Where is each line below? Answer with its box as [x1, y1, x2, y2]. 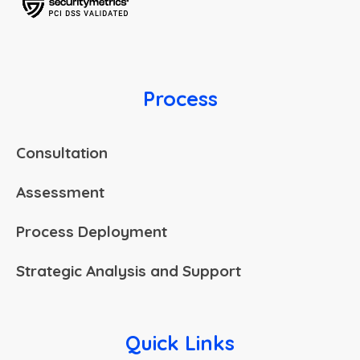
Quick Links [125, 329, 235, 355]
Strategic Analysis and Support [16, 260, 241, 280]
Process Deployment [16, 221, 167, 241]
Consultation [16, 142, 108, 162]
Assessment [16, 182, 104, 202]
